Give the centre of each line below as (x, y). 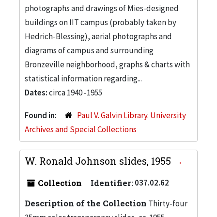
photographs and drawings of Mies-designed (102, 8)
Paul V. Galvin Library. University (131, 115)
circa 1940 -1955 (76, 92)
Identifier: (112, 183)
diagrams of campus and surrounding (89, 50)
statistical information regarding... (83, 78)
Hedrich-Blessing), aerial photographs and (98, 36)
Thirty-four (167, 203)
